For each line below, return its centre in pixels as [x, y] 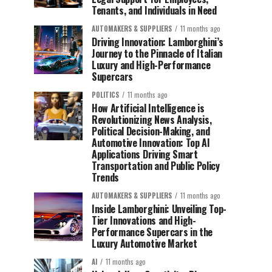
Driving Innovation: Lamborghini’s [158, 42]
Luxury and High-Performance [151, 65]
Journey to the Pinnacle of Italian [157, 53]
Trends [106, 177]
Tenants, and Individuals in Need [154, 10]
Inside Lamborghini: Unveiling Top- [159, 209]
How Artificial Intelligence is [148, 108]
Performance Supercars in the [152, 232]
